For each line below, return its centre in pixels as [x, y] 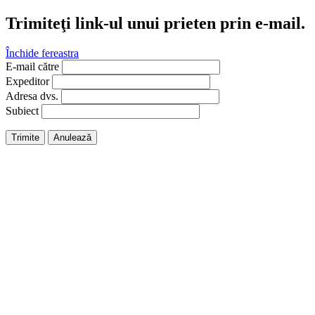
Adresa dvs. [32, 96]
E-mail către [32, 66]
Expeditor [27, 81]
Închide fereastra [42, 53]
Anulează [72, 137]
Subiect [22, 110]
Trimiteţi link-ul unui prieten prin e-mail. [155, 23]
